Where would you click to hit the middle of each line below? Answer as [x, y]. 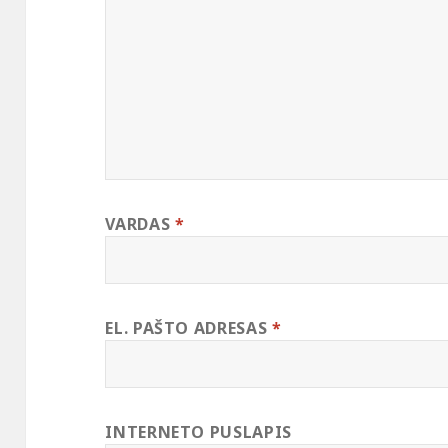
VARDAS [140, 224]
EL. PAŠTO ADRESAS [188, 328]
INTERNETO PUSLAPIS [198, 432]
